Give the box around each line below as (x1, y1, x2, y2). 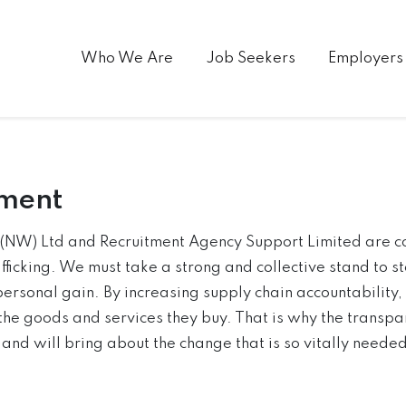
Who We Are (80, 51, 173, 66)
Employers (327, 51, 403, 66)
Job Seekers (205, 51, 295, 66)
